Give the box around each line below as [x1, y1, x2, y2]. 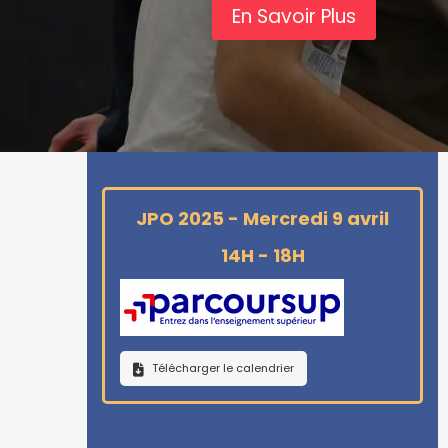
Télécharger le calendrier [152, 360, 294, 376]
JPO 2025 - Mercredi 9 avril [136, 206, 389, 231]
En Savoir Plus [232, 3, 356, 30]
